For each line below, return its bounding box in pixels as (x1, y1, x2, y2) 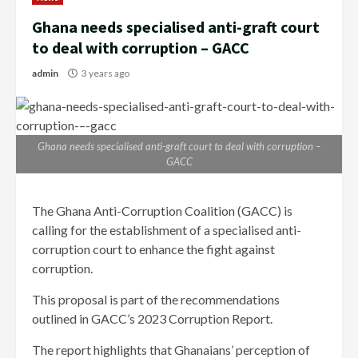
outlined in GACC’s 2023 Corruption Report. (32, 311, 272, 327)
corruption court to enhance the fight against (32, 241, 275, 257)
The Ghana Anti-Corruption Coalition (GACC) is (32, 203, 292, 219)
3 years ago (80, 67, 131, 80)
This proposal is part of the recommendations (32, 292, 280, 308)
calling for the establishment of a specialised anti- (32, 222, 301, 238)
